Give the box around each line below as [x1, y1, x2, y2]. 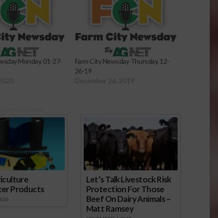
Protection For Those [86, 184, 164, 195]
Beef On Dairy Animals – [86, 194, 170, 204]
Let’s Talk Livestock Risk [86, 174, 171, 185]
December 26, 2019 [74, 76, 134, 85]
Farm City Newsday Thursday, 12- [74, 57, 169, 66]
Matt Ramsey [86, 203, 134, 214]
